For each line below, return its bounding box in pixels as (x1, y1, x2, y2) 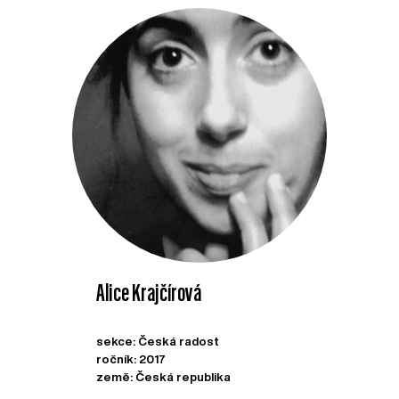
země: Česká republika (96, 370, 232, 383)
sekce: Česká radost (96, 335, 220, 347)
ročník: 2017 (96, 353, 167, 365)
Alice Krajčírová (96, 280, 202, 305)
